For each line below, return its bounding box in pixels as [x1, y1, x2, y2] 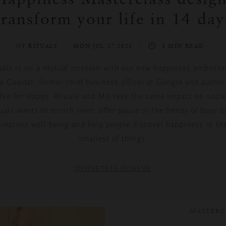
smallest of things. [78, 134, 148, 144]
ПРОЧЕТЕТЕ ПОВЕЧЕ [75, 165, 151, 173]
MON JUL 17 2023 [73, 42, 135, 50]
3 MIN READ [161, 42, 204, 50]
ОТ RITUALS [17, 42, 61, 50]
